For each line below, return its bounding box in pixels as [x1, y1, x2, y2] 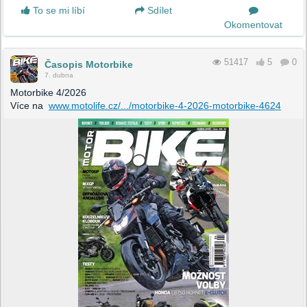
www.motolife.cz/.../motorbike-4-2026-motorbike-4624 [49, 99, 281, 111]
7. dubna [45, 71, 73, 79]
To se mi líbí [30, 4, 86, 16]
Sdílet [144, 4, 172, 16]
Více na [10, 99, 49, 111]
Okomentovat [224, 19, 283, 30]
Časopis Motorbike [45, 58, 133, 70]
